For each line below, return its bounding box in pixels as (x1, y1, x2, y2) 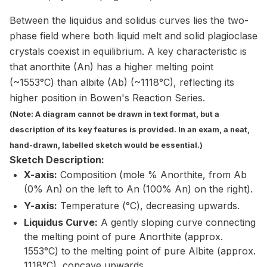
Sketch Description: (10, 154, 104, 166)
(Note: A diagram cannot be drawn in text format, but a (10, 110, 219, 119)
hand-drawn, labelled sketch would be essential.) (10, 141, 203, 150)
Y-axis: (24, 200, 57, 212)
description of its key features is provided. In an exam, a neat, (10, 125, 250, 134)
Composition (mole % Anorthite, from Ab (57, 169, 247, 181)
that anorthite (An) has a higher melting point (10, 61, 213, 73)
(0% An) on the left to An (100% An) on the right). (24, 183, 253, 195)
